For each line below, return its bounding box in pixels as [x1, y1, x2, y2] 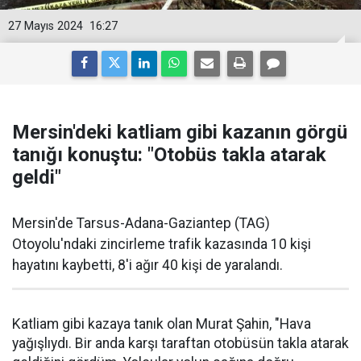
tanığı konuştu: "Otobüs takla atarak [12, 143, 326, 166]
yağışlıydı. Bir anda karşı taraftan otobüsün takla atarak [12, 335, 349, 351]
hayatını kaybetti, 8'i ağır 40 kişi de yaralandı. [12, 257, 283, 273]
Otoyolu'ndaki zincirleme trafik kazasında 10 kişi [12, 236, 311, 252]
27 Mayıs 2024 [8, 19, 83, 33]
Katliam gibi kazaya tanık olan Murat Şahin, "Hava [12, 316, 311, 332]
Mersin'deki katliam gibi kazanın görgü [12, 121, 347, 143]
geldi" [12, 166, 61, 189]
